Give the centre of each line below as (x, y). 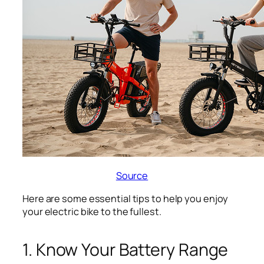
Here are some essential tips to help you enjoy (126, 198)
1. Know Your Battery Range (126, 249)
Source (132, 176)
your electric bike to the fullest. (92, 211)
